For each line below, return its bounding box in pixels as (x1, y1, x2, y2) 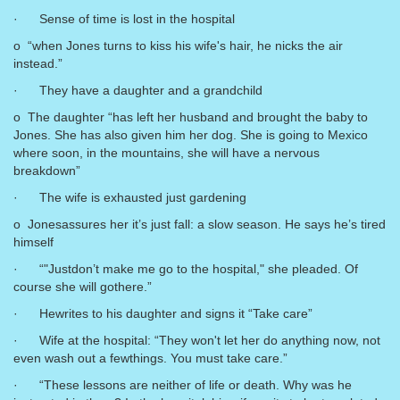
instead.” (13, 56, 62, 71)
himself (13, 235, 54, 249)
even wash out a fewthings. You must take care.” (13, 351, 287, 365)
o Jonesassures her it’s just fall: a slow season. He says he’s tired (13, 217, 386, 231)
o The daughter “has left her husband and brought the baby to (13, 110, 368, 124)
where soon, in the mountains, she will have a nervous (13, 146, 320, 160)
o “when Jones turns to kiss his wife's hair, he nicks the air (13, 38, 343, 53)
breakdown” (13, 163, 80, 178)
